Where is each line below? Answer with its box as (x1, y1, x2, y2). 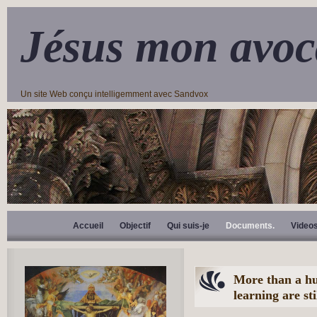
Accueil (73, 221, 103, 231)
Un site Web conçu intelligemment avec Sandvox (21, 89, 208, 99)
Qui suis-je (167, 221, 209, 231)
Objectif (120, 221, 151, 231)
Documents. (226, 221, 275, 231)
